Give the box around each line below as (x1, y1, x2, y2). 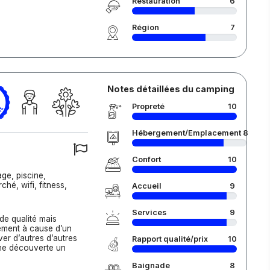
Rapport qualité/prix (131, 234, 208, 243)
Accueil (131, 181, 162, 190)
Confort (131, 155, 161, 164)
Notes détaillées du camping (107, 84, 234, 94)
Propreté (131, 102, 165, 111)
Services (131, 208, 166, 217)
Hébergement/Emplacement (131, 128, 241, 137)
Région (131, 23, 159, 32)
